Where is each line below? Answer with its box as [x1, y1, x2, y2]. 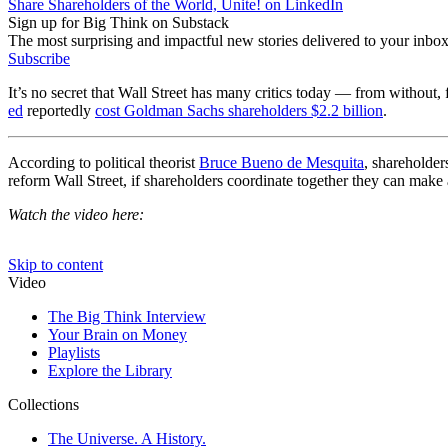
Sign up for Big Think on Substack [8, 13, 229, 31]
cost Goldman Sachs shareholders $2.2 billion [95, 101, 383, 119]
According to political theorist [8, 153, 199, 171]
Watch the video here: [8, 205, 144, 223]
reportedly [23, 101, 95, 119]
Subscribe [8, 49, 70, 67]
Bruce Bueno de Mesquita [199, 153, 364, 171]
